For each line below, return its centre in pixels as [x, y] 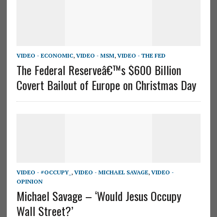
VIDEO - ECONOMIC [45, 56]
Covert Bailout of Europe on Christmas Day [106, 85]
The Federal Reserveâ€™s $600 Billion [99, 70]
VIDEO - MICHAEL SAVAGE [111, 172]
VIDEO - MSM [95, 56]
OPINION [29, 182]
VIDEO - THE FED [141, 56]
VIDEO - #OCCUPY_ [44, 172]
